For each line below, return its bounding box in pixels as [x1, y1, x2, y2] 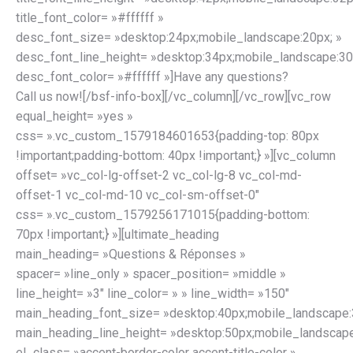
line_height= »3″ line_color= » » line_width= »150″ [16, 285, 289, 301]
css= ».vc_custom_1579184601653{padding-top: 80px [16, 128, 319, 143]
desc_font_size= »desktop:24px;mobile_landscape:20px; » [16, 29, 342, 45]
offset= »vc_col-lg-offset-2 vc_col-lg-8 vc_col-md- [16, 167, 302, 183]
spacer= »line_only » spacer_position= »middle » [16, 266, 286, 281]
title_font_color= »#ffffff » [16, 9, 164, 25]
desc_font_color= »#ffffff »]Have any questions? [16, 69, 288, 84]
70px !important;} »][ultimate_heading [16, 226, 219, 242]
